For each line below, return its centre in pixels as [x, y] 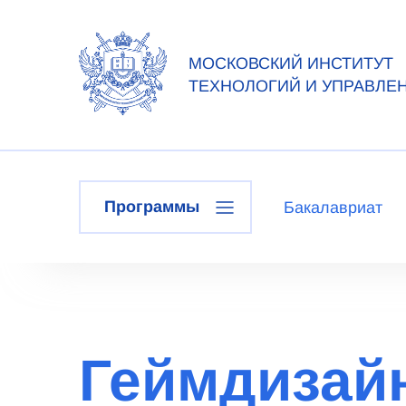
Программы [152, 207]
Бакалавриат [333, 207]
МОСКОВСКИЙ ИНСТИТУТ [291, 63]
